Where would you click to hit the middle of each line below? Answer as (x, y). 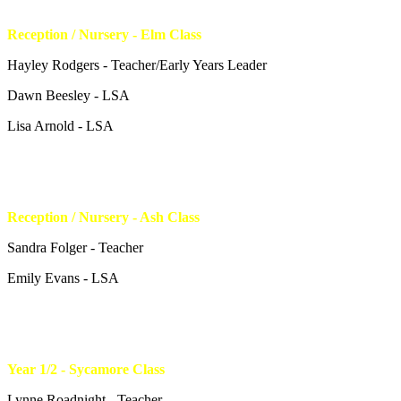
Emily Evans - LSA (63, 277)
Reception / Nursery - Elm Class (104, 34)
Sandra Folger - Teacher (75, 247)
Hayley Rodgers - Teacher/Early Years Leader (137, 64)
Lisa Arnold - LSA (60, 125)
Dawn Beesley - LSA (68, 95)
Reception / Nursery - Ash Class (103, 217)
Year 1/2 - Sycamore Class (86, 369)
